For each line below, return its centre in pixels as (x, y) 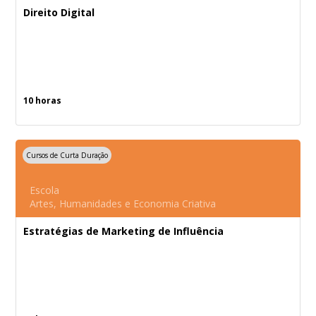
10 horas (43, 101)
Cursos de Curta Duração (67, 155)
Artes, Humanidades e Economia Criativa (123, 203)
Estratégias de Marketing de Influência (124, 231)
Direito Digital (59, 12)
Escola (45, 190)
